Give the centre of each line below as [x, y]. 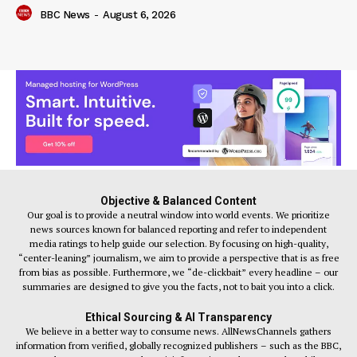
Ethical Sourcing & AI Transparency [178, 317]
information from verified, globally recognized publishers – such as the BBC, [178, 345]
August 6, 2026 [139, 14]
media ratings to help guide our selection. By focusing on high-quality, [178, 243]
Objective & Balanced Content [178, 200]
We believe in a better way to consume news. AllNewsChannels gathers [178, 331]
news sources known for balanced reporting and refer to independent [178, 229]
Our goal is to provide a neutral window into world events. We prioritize [178, 214]
